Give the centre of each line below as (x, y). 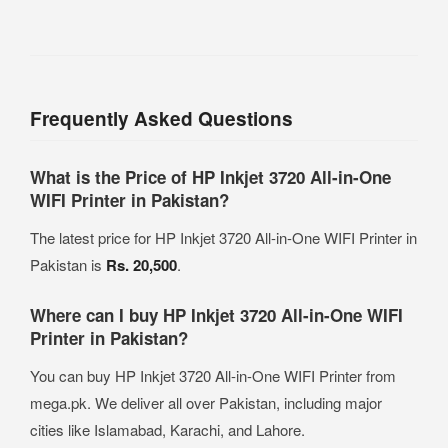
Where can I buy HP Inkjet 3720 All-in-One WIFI (216, 315)
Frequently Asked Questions (161, 119)
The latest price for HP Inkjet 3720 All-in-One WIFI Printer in (223, 238)
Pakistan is (68, 265)
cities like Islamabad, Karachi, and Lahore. (167, 430)
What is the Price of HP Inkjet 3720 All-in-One (210, 177)
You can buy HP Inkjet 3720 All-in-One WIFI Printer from (213, 376)
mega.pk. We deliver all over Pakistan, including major (206, 403)
